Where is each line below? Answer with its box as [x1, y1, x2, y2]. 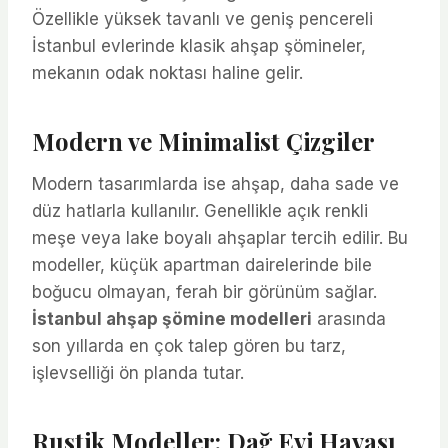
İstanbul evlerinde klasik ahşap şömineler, [32, 35, 366, 56]
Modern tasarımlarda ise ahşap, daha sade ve [32, 173, 399, 194]
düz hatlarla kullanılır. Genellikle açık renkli [32, 200, 368, 221]
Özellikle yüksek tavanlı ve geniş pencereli [32, 8, 373, 29]
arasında [312, 308, 386, 329]
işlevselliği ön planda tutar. [32, 362, 244, 383]
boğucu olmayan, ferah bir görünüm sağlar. [32, 281, 377, 302]
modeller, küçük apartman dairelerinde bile [32, 254, 372, 275]
